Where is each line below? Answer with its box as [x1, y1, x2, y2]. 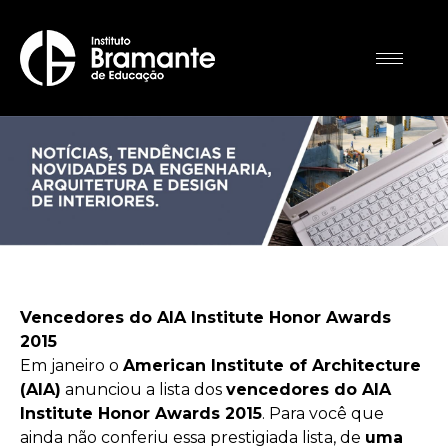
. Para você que [262, 404, 384, 423]
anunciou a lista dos [61, 380, 226, 399]
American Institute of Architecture [123, 356, 421, 375]
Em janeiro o [20, 356, 123, 375]
